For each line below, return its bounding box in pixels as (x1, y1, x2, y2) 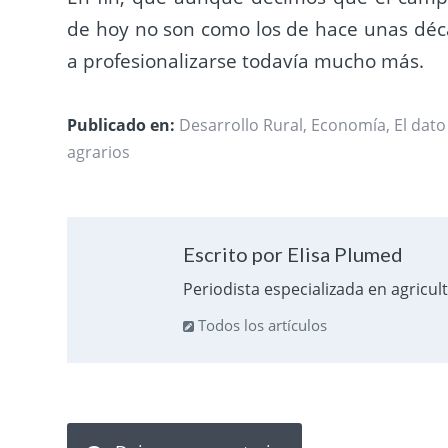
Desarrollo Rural (179, 113, 304, 136)
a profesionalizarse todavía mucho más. (67, 47, 425, 74)
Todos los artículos (193, 315, 327, 336)
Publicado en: (67, 113, 176, 136)
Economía (311, 113, 387, 136)
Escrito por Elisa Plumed (182, 242, 403, 267)
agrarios (67, 140, 131, 163)
